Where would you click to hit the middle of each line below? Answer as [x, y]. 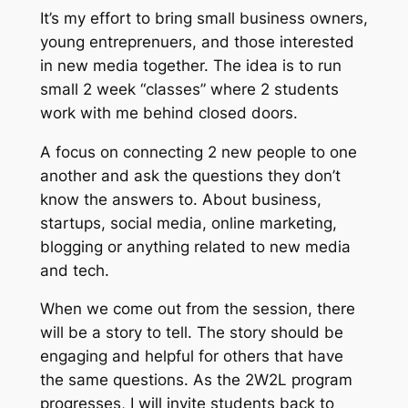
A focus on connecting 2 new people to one [198, 152]
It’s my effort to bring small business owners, [204, 18]
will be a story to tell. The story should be [191, 333]
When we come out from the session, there [197, 309]
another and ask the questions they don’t [190, 175]
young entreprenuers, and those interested [197, 41]
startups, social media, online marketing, [188, 223]
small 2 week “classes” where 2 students [189, 89]
